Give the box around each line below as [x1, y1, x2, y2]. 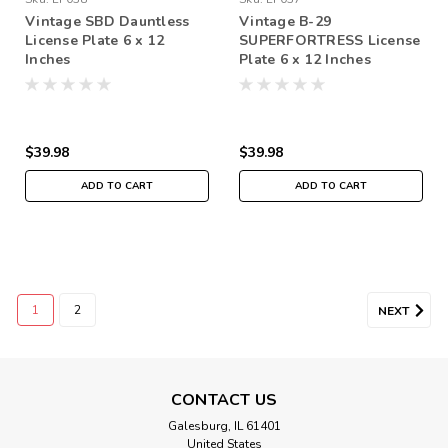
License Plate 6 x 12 [25, 30, 164, 50]
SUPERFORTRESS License [239, 30, 421, 50]
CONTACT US [170, 388, 278, 411]
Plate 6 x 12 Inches [239, 49, 371, 69]
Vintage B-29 [239, 11, 331, 31]
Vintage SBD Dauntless [25, 11, 190, 31]
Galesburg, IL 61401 [167, 417, 281, 434]
